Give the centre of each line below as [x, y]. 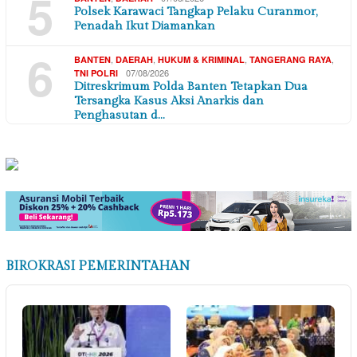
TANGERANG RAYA [290, 60]
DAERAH [134, 60]
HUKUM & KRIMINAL [201, 60]
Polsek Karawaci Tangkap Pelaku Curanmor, [196, 12]
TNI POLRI [96, 73]
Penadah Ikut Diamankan [145, 26]
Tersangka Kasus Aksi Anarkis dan [169, 101]
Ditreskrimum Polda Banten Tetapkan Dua [191, 87]
